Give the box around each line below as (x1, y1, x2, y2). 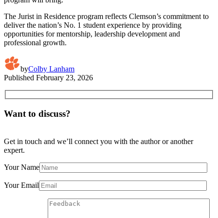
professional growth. (4, 38, 67, 47)
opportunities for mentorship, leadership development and (4, 29, 180, 38)
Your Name (4, 163, 39, 171)
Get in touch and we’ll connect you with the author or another (4, 137, 193, 145)
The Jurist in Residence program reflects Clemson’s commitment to (4, 12, 209, 20)
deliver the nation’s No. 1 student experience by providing (4, 20, 182, 29)
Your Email (4, 181, 39, 189)
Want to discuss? (4, 109, 71, 119)
